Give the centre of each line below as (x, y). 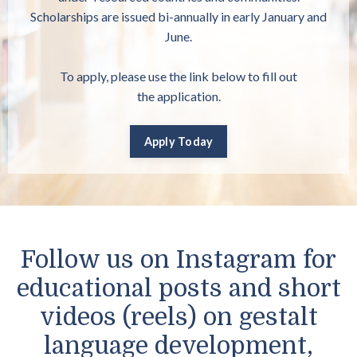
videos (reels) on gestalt (178, 318)
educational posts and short (178, 289)
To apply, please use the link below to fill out (178, 76)
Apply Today (178, 142)
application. (187, 96)
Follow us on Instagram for (178, 260)
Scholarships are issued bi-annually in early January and (178, 17)
